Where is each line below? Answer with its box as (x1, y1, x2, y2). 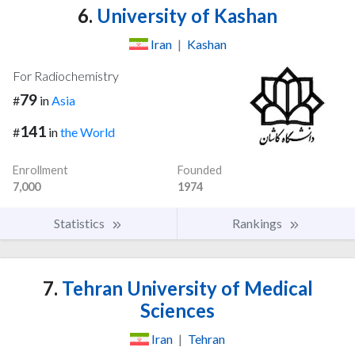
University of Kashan (93, 3, 277, 27)
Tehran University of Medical (57, 277, 313, 300)
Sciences (140, 299, 215, 323)
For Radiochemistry (13, 67, 119, 83)
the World (60, 124, 115, 140)
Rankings (232, 216, 284, 231)
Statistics (54, 216, 107, 231)
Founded (177, 163, 222, 177)
